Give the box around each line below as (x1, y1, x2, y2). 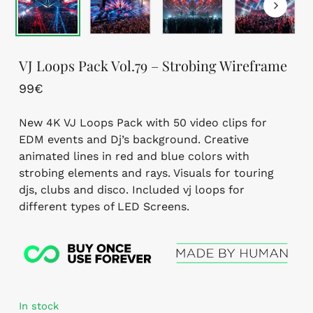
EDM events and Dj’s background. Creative (18, 132, 249, 146)
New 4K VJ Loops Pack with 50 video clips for (18, 115, 267, 129)
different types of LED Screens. (18, 199, 189, 213)
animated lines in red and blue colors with (18, 149, 249, 163)
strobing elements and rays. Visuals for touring (18, 166, 274, 180)
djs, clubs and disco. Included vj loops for (18, 182, 245, 196)
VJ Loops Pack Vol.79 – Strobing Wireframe (18, 56, 287, 75)
